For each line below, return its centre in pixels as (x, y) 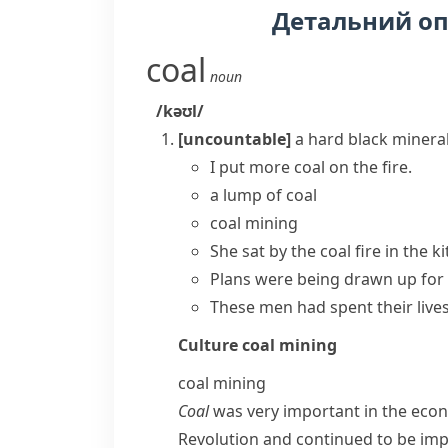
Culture (210, 345)
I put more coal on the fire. (311, 167)
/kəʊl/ (180, 111)
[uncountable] (234, 139)
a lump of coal (263, 195)
